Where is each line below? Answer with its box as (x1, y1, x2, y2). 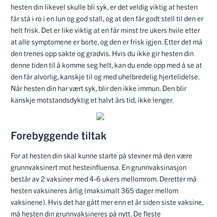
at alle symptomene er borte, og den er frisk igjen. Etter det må (11, 37, 202, 46)
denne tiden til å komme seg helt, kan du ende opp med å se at (11, 60, 202, 70)
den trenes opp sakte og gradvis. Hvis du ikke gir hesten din (11, 48, 194, 58)
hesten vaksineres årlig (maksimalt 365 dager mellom (11, 186, 178, 195)
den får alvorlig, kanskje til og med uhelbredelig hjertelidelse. (11, 72, 200, 81)
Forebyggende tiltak (11, 127, 107, 142)
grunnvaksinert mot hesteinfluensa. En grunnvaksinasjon (11, 162, 186, 172)
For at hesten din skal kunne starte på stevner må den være (11, 151, 192, 160)
